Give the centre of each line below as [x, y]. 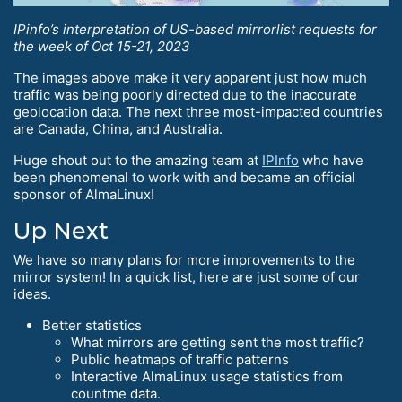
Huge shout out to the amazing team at [138, 160]
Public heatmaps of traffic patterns [180, 359]
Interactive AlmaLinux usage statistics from [207, 376]
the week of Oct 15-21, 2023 [102, 46]
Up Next [61, 230]
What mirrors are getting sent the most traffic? [218, 342]
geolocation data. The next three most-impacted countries [198, 111]
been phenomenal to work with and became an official [184, 177]
